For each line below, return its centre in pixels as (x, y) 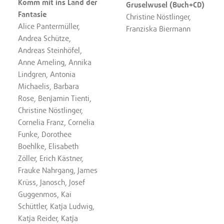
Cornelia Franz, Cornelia (56, 122)
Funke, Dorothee (45, 134)
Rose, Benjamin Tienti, (55, 98)
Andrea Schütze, (45, 38)
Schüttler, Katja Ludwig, (56, 206)
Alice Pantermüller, (49, 26)
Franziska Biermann (158, 29)
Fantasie (32, 14)
